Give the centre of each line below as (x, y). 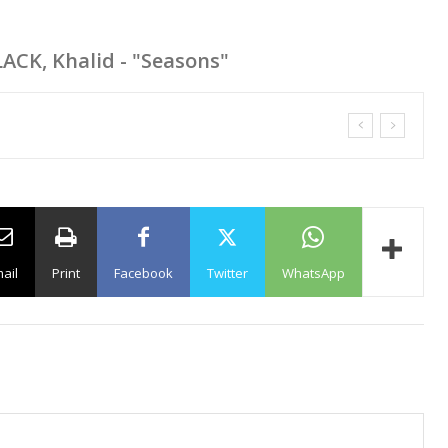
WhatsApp (313, 273)
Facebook (143, 273)
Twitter (227, 273)
